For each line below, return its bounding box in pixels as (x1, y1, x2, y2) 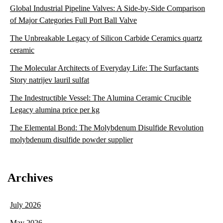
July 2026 (10, 200, 41, 209)
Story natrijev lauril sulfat (10, 75, 89, 84)
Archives (7, 171, 53, 184)
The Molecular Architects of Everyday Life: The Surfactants (10, 63, 199, 72)
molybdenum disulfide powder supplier (10, 135, 133, 144)
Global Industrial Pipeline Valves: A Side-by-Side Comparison (10, 3, 205, 12)
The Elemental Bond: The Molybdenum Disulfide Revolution (10, 123, 204, 132)
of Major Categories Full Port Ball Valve (10, 15, 137, 24)
